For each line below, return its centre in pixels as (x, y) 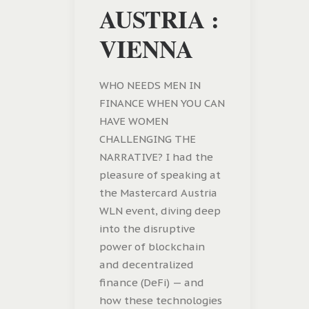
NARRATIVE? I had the (156, 157)
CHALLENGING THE (148, 139)
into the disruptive (147, 229)
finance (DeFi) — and (152, 283)
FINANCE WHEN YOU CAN (162, 103)
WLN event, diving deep (160, 211)
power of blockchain (152, 247)
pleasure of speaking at (160, 175)
